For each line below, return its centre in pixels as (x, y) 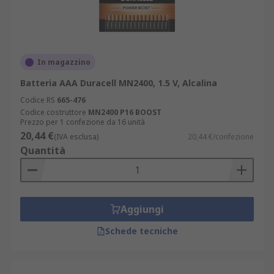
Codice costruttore (53, 112)
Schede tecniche (141, 231)
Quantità (43, 150)
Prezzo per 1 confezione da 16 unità (83, 122)
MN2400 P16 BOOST (125, 112)
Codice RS (38, 100)
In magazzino (64, 62)
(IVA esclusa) (76, 137)
